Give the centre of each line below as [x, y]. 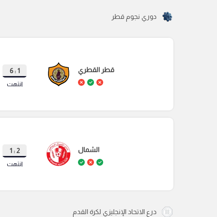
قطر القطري [96, 70]
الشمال [88, 149]
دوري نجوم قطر [134, 17]
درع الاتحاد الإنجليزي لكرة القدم [115, 212]
